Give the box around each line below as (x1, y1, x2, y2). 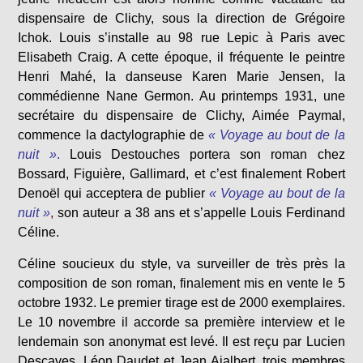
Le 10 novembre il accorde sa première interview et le (18, 315, 345, 329)
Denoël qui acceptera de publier (18, 186, 209, 200)
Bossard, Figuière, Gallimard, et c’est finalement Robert (18, 167, 345, 181)
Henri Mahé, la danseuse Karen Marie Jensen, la (18, 70, 345, 83)
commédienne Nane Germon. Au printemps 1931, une (18, 89, 345, 103)
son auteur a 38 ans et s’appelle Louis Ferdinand (58, 206, 345, 220)
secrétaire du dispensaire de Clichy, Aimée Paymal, (18, 109, 345, 122)
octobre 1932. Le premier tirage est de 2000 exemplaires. (18, 296, 345, 310)
